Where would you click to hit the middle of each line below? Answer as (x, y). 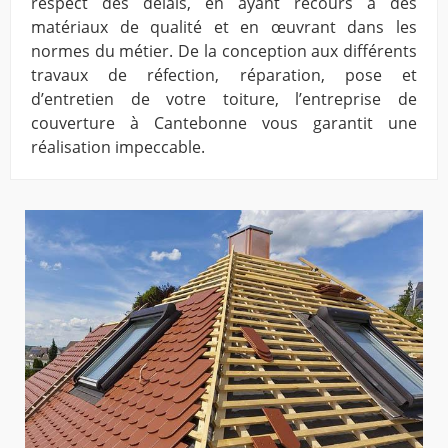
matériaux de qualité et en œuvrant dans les (224, 27)
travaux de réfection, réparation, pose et (224, 75)
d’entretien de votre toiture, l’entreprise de (224, 99)
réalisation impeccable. (118, 147)
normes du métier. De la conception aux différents (224, 51)
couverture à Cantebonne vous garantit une (224, 123)
